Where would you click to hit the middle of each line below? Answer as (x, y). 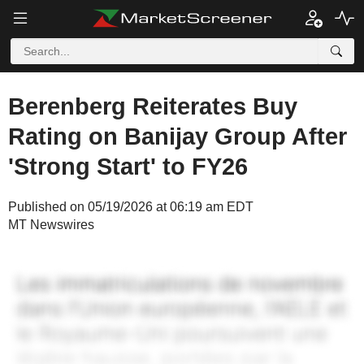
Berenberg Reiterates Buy (153, 106)
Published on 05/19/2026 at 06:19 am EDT (131, 207)
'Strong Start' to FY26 (128, 167)
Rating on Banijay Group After (178, 136)
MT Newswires (51, 225)
